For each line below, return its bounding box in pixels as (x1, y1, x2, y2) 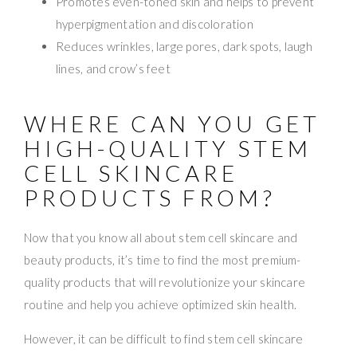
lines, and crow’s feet (56, 61, 171, 76)
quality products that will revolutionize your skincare (24, 275, 306, 290)
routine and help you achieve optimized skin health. (24, 297, 297, 312)
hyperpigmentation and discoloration (56, 17, 253, 32)
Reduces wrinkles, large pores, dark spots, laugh (56, 39, 312, 54)
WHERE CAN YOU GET (24, 110, 320, 138)
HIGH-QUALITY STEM (24, 135, 312, 163)
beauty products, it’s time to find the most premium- (24, 253, 301, 268)
